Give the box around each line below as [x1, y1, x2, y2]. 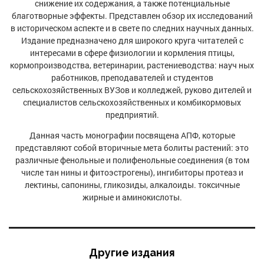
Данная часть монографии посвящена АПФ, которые [29, 130, 235, 141]
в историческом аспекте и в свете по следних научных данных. [10, 22, 254, 34]
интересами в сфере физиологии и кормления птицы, [29, 47, 235, 58]
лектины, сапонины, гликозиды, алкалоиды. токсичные [24, 179, 240, 190]
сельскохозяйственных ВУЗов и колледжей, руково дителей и [12, 84, 252, 95]
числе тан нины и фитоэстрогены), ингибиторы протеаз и [21, 167, 243, 178]
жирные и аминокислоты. [82, 192, 182, 203]
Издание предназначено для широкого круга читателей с [21, 35, 243, 46]
